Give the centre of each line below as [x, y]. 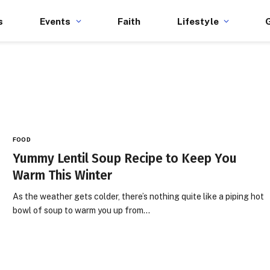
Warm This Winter [63, 175]
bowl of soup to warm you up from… [82, 210]
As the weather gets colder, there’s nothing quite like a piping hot [139, 196]
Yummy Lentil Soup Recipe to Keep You [125, 159]
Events [55, 21]
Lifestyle [198, 21]
